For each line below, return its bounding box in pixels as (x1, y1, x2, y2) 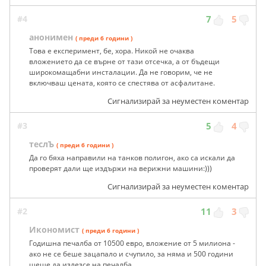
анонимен (29, 31, 73, 43)
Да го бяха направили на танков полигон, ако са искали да (29, 153, 235, 163)
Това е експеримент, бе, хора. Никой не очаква (29, 46, 194, 56)
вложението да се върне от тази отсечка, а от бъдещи (29, 56, 220, 67)
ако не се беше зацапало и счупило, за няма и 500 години (29, 249, 233, 259)
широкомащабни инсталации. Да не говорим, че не (29, 67, 213, 78)
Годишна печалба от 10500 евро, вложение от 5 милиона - (29, 238, 235, 249)
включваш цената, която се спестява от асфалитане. (29, 78, 215, 88)
